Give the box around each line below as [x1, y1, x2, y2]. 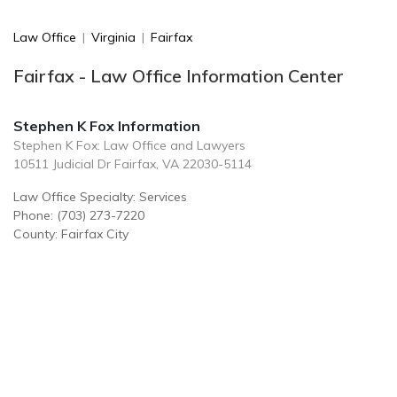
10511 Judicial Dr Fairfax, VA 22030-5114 [13, 156, 252, 172]
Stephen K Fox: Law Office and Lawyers [13, 137, 245, 153]
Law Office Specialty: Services [13, 189, 187, 205]
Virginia [91, 29, 136, 45]
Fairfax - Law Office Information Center [13, 65, 344, 87]
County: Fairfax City [13, 226, 128, 242]
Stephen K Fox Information [13, 117, 200, 135]
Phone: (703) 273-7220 [13, 207, 144, 223]
